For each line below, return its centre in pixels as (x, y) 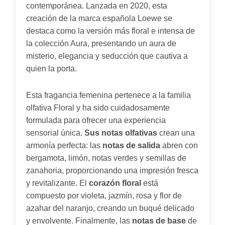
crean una (176, 133)
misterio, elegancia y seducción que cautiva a (107, 56)
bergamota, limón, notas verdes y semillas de (106, 158)
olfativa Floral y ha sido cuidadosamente (98, 107)
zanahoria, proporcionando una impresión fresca (112, 170)
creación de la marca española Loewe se (99, 18)
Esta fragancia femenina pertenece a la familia (108, 95)
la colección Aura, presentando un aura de (101, 43)
